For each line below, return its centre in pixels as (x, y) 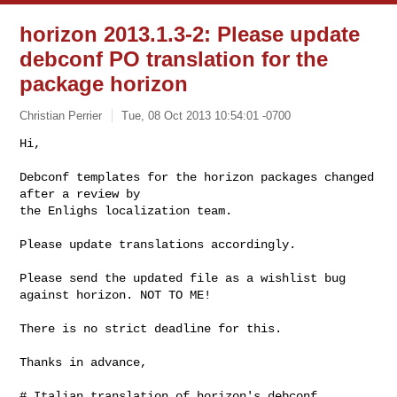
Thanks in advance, (84, 362)
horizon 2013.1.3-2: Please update (190, 34)
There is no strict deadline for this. (151, 328)
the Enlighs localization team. (126, 210)
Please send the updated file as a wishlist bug (183, 278)
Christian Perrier (61, 115)
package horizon (104, 84)
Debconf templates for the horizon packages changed (197, 177)
